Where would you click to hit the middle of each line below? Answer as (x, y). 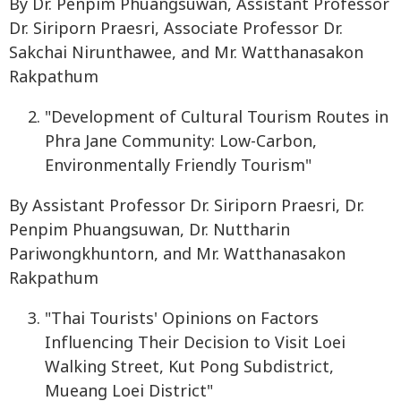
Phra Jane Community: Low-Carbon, (181, 142)
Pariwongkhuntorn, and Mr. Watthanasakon (177, 255)
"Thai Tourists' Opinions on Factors (182, 320)
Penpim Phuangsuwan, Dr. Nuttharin (149, 231)
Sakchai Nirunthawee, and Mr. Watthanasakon (186, 54)
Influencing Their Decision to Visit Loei (195, 344)
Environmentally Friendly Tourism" (178, 166)
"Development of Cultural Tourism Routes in (217, 118)
